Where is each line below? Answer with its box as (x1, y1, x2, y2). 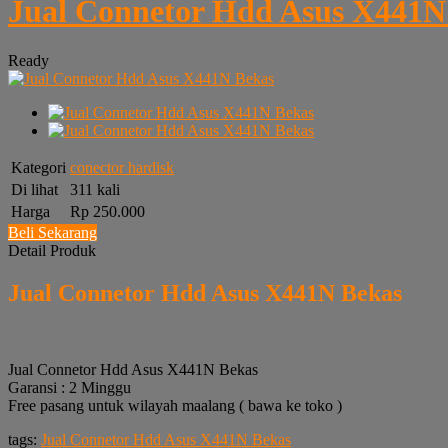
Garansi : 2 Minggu (8, 378, 131, 396)
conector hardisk (70, 158, 174, 176)
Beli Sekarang (8, 223, 97, 241)
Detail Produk (8, 241, 96, 259)
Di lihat (11, 180, 58, 198)
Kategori (11, 158, 66, 176)
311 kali (70, 180, 120, 198)
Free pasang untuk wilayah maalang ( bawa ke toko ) (8, 396, 342, 414)
